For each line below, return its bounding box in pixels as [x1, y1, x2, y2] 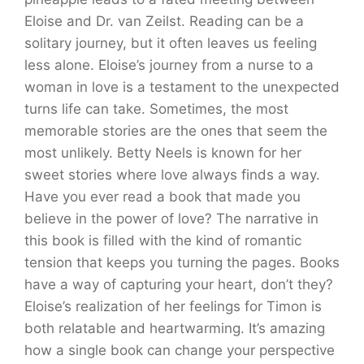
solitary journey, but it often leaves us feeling [24, 35, 317, 51]
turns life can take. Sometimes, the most [24, 101, 288, 117]
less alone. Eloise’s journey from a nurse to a [24, 57, 314, 73]
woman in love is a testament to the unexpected [24, 79, 340, 95]
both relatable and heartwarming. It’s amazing [24, 320, 325, 336]
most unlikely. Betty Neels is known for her [24, 145, 301, 161]
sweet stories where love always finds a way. [24, 167, 320, 183]
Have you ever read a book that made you [24, 188, 301, 205]
